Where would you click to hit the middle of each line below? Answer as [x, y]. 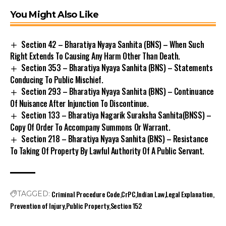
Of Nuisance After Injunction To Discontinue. [79, 104]
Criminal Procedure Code [86, 194]
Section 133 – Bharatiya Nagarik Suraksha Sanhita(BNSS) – [116, 115]
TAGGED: [34, 193]
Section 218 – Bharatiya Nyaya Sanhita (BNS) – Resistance [115, 139]
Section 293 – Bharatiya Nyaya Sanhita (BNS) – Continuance [118, 92]
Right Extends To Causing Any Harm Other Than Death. [95, 56]
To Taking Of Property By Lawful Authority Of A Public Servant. [107, 151]
